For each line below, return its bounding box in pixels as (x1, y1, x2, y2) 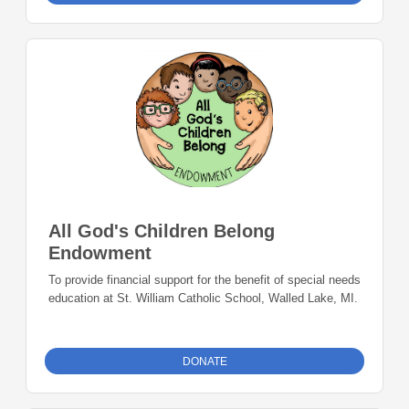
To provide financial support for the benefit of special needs (48, 273, 361, 288)
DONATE (182, 355, 227, 369)
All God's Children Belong (48, 221, 275, 242)
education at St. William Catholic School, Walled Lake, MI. (48, 291, 358, 306)
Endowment (48, 243, 152, 264)
